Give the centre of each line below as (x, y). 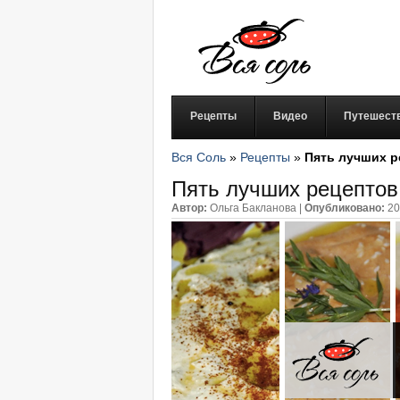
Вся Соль (199, 157)
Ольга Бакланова (253, 208)
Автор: (189, 208)
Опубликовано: (345, 208)
